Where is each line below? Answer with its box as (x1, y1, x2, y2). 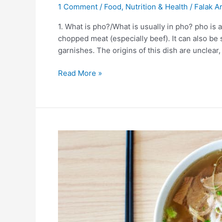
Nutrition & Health (125, 1, 188, 11)
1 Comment (58, 1, 98, 11)
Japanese (57, 202, 91, 212)
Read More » (58, 68, 102, 78)
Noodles (57, 178, 87, 188)
